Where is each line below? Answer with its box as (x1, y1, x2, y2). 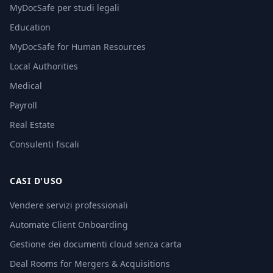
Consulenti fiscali (10, 138, 79, 150)
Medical (10, 80, 42, 91)
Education (10, 21, 51, 33)
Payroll (10, 99, 37, 111)
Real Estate (10, 119, 55, 130)
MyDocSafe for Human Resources (10, 41, 146, 52)
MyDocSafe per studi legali (10, 2, 119, 13)
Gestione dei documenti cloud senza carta (10, 238, 182, 250)
